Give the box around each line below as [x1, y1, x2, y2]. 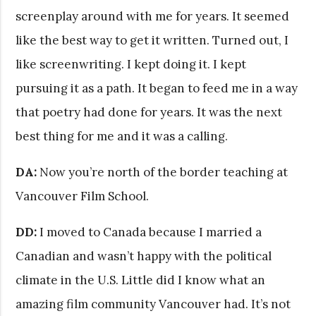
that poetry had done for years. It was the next [16, 104, 283, 120]
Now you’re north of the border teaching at [37, 164, 288, 180]
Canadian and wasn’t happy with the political [16, 248, 272, 264]
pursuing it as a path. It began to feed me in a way [16, 80, 298, 96]
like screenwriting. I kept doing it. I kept [16, 56, 247, 72]
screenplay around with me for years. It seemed [16, 8, 290, 24]
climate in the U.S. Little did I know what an [16, 272, 266, 288]
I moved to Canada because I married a [37, 224, 262, 240]
